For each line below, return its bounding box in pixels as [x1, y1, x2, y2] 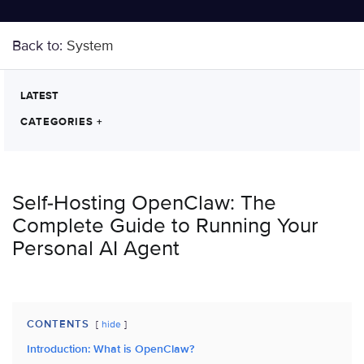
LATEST [20, 89, 58, 102]
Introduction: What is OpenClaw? [27, 342, 194, 356]
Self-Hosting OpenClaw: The [12, 190, 276, 216]
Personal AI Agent [12, 236, 180, 262]
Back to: [12, 37, 67, 54]
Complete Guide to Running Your [12, 213, 318, 239]
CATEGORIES [20, 115, 97, 128]
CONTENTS [27, 318, 89, 331]
